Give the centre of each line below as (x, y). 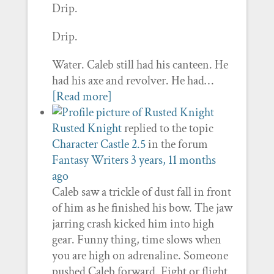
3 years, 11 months (173, 160)
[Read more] (82, 97)
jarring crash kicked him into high (133, 224)
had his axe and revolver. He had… (132, 81)
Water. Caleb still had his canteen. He (140, 65)
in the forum (176, 144)
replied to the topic (167, 128)
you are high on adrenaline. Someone (140, 256)
